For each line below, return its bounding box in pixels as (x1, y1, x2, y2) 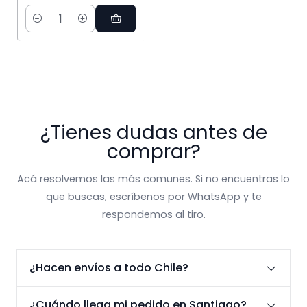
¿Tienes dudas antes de (40, 119, 267, 147)
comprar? (106, 138, 201, 166)
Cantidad (25, 19, 73, 34)
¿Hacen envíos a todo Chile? (29, 260, 188, 276)
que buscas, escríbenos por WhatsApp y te (45, 190, 262, 204)
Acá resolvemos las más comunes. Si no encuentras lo (17, 172, 290, 186)
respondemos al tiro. (101, 208, 206, 222)
